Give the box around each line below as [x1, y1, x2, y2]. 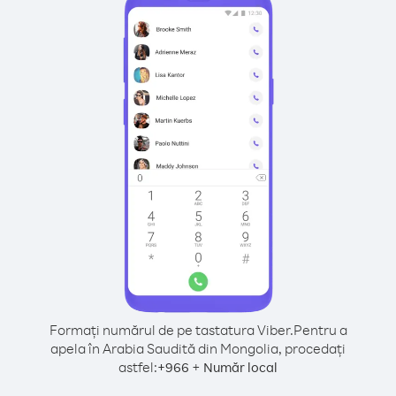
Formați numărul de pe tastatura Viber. [49, 321, 293, 339]
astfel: [118, 358, 157, 376]
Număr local [203, 359, 278, 376]
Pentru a [293, 321, 347, 339]
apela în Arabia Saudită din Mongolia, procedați [50, 339, 346, 357]
